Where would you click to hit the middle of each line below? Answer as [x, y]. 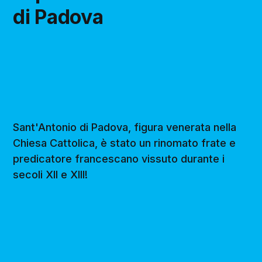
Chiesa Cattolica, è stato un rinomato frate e [125, 143]
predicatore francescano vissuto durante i [119, 159]
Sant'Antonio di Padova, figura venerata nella [125, 127]
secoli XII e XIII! [51, 175]
